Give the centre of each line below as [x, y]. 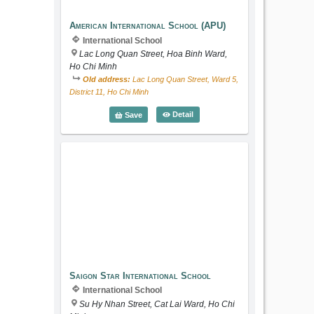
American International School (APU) [148, 25]
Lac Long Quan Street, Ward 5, [185, 80]
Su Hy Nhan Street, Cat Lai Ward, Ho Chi [157, 303]
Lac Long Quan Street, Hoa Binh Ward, [153, 54]
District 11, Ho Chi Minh [109, 92]
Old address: [107, 80]
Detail [182, 114]
